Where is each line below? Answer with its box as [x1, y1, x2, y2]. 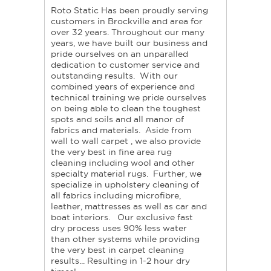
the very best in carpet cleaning [51, 245, 184, 255]
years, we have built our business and [51, 38, 207, 48]
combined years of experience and [51, 82, 195, 92]
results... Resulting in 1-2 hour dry [51, 256, 190, 266]
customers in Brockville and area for [51, 16, 203, 27]
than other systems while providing [51, 234, 200, 244]
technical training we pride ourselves [51, 93, 206, 103]
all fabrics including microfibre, [51, 191, 181, 201]
